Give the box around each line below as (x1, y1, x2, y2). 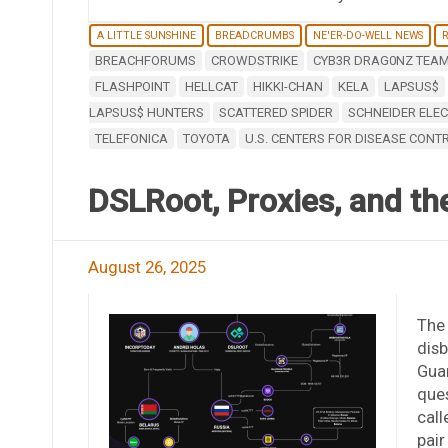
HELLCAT (184, 78, 238, 94)
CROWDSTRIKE (210, 52, 298, 68)
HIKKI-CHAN (252, 78, 323, 94)
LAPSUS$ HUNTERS (88, 104, 204, 120)
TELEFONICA (94, 130, 168, 146)
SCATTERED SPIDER (218, 104, 333, 120)
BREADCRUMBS (214, 28, 294, 42)
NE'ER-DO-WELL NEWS (312, 28, 423, 42)
